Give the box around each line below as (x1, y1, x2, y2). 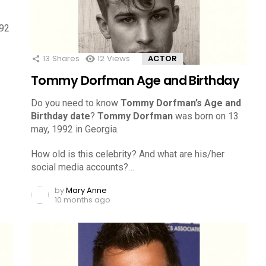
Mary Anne (66, 184, 107, 196)
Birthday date (31, 110, 90, 122)
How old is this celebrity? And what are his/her (31, 148, 224, 160)
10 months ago (55, 194, 110, 205)
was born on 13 (173, 110, 239, 122)
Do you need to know (31, 97, 121, 109)
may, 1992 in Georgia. (31, 123, 119, 135)
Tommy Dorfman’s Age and (121, 97, 241, 109)
